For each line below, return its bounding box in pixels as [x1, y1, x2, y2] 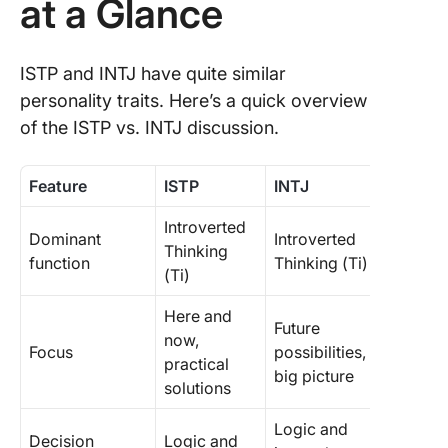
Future [274, 318, 320, 338]
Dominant [29, 229, 101, 249]
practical [164, 354, 229, 374]
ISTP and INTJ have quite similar [20, 63, 286, 84]
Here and [164, 306, 232, 326]
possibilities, [274, 342, 366, 362]
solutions [164, 378, 231, 398]
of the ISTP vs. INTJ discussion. [20, 117, 279, 138]
